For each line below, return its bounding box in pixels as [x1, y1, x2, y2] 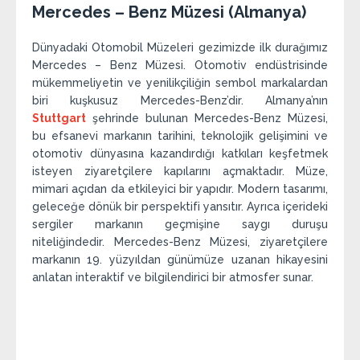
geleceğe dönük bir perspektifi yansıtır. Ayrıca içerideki [32, 200, 328, 214]
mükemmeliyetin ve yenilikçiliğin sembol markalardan [32, 76, 328, 90]
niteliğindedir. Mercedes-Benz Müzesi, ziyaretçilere [32, 235, 328, 249]
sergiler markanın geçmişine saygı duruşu [32, 218, 328, 231]
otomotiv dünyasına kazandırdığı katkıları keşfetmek [32, 147, 328, 161]
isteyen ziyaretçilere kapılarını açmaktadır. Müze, [32, 165, 328, 178]
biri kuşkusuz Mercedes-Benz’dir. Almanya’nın [32, 94, 328, 108]
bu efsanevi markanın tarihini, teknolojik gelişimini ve [32, 129, 328, 143]
